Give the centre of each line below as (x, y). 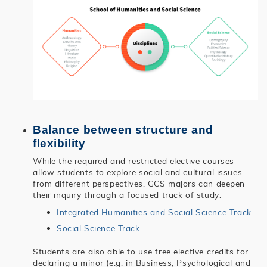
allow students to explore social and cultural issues (138, 172)
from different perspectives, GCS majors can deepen (139, 183)
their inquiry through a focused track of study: (127, 194)
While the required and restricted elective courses (133, 160)
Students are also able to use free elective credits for (141, 251)
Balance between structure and (123, 129)
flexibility (59, 143)
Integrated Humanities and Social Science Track (154, 212)
